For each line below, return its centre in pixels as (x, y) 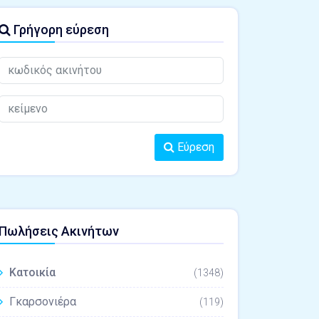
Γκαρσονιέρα (43, 302)
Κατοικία (32, 272)
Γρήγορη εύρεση (60, 30)
